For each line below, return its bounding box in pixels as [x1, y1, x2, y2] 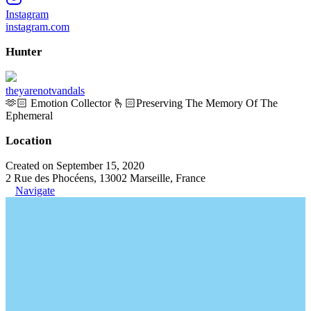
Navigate [15, 184, 55, 196]
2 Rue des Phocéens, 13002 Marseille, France [6, 171, 205, 184]
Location [6, 133, 51, 147]
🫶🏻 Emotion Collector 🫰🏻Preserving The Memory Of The [6, 96, 278, 109]
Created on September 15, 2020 [6, 159, 144, 171]
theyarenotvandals [6, 84, 85, 96]
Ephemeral [6, 109, 53, 121]
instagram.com [6, 20, 69, 33]
